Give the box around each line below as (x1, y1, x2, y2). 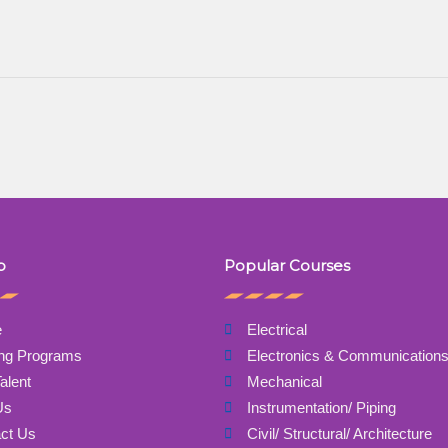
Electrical (246, 321, 307, 339)
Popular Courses (224, 256, 350, 276)
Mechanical (246, 373, 322, 391)
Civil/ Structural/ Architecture (246, 425, 432, 443)
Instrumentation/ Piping (246, 399, 396, 417)
